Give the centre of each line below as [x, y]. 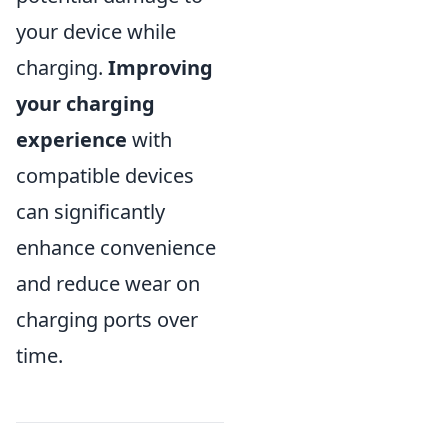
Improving [160, 68]
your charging [85, 104]
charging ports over [107, 320]
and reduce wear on [108, 284]
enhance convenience [116, 248]
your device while [96, 32]
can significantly [90, 212]
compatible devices [105, 176]
